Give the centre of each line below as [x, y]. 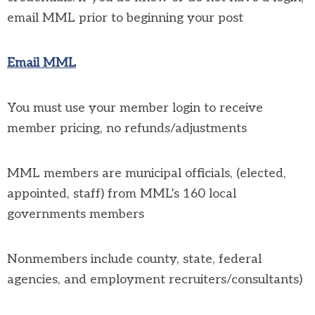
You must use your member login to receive [135, 108]
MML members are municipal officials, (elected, [147, 173]
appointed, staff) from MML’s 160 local [122, 193]
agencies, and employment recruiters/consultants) [155, 279]
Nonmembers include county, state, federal [134, 259]
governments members [76, 214]
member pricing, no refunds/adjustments [127, 128]
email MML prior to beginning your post [125, 18]
